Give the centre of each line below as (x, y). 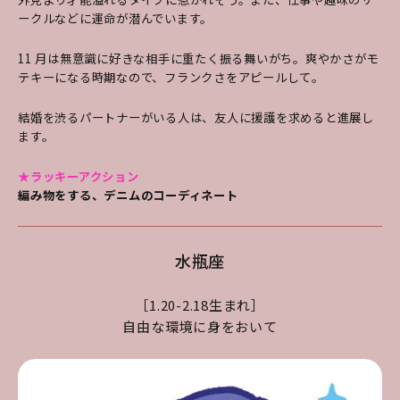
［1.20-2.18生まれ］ (200, 304)
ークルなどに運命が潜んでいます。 (115, 18)
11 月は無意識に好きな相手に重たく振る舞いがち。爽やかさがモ (199, 58)
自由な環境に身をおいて (200, 326)
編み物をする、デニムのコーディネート (128, 195)
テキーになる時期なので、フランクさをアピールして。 (171, 77)
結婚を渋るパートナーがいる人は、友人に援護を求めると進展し (196, 117)
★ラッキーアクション (79, 176)
